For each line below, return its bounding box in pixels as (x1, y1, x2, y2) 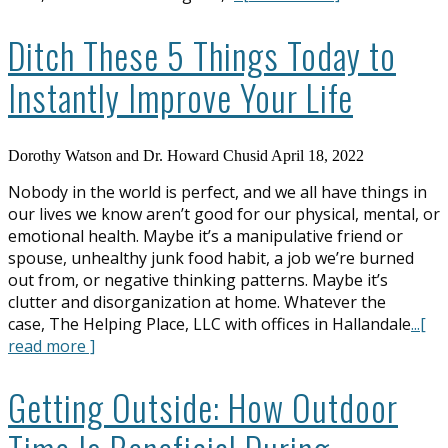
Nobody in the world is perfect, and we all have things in (8, 180, 427, 203)
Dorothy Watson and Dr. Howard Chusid (8, 146, 268, 164)
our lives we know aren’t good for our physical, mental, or (8, 202, 440, 225)
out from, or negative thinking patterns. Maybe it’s (8, 268, 388, 291)
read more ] (8, 334, 95, 357)
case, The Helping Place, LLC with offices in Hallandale (8, 312, 411, 335)
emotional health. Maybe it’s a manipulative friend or (8, 224, 403, 247)
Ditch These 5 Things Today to (8, 28, 396, 81)
